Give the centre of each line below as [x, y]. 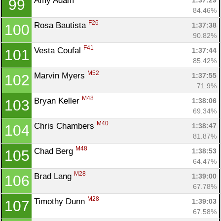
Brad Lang [54, 176]
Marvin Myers [61, 75]
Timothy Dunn [61, 201]
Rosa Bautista [61, 25]
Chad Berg [55, 151]
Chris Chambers [65, 126]
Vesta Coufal [59, 50]
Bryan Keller [58, 101]
